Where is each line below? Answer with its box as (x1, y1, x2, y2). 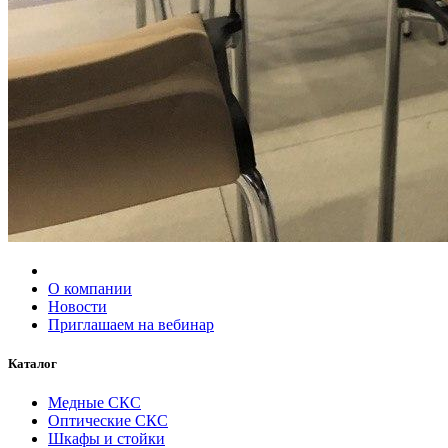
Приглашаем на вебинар (48, 316, 214, 333)
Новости (48, 298, 107, 315)
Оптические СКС (48, 412, 168, 430)
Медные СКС (48, 394, 141, 412)
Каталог (8, 356, 57, 372)
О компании (48, 280, 132, 297)
